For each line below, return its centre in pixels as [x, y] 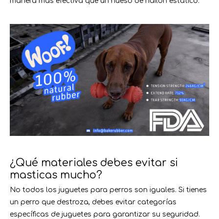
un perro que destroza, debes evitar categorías [93, 202]
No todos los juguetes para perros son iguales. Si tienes [108, 190]
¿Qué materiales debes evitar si [94, 163]
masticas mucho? [56, 175]
